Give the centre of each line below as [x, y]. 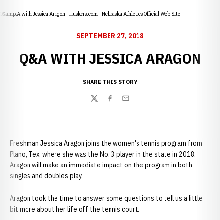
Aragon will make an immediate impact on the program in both [101, 165]
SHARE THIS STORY [110, 82]
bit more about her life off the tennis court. [75, 209]
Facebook [121, 103]
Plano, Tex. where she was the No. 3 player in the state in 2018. [103, 154]
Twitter [102, 103]
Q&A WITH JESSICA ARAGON [110, 58]
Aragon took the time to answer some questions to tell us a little [106, 198]
